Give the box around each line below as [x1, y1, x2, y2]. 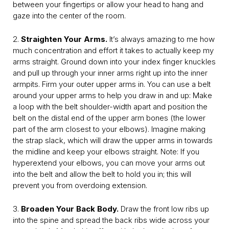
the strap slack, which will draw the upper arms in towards [13, 135, 213, 146]
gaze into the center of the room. [13, 11, 126, 21]
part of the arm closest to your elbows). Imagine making [13, 124, 205, 134]
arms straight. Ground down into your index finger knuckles [13, 57, 216, 67]
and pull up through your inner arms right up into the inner [13, 68, 208, 78]
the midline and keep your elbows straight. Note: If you [13, 147, 199, 157]
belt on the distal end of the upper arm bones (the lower [13, 113, 205, 123]
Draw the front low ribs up [119, 204, 209, 214]
